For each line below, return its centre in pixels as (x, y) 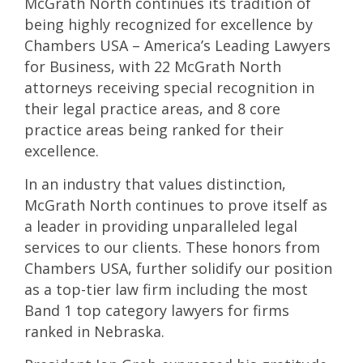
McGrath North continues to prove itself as (176, 205)
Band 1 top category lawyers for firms (157, 310)
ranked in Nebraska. (94, 331)
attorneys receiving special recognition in (169, 87)
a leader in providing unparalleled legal (161, 226)
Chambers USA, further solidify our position (178, 268)
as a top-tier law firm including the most (166, 289)
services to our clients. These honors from (172, 247)
